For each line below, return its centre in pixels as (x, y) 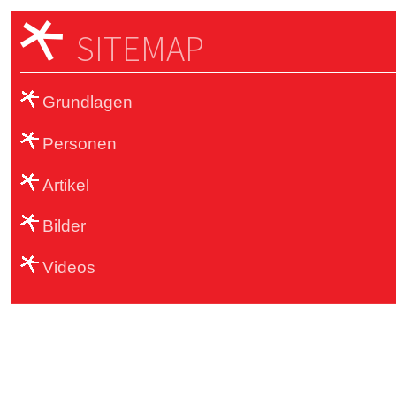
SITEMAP (140, 49)
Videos (69, 268)
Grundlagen (88, 102)
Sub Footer (72, 362)
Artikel (66, 185)
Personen (80, 143)
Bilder (64, 226)
